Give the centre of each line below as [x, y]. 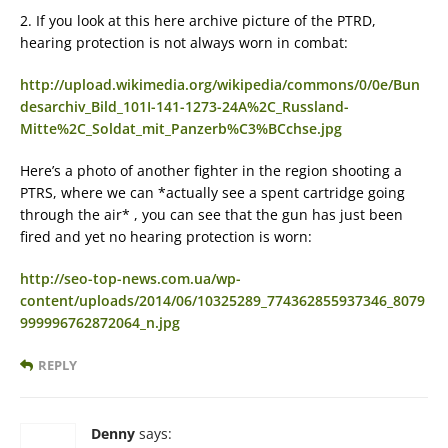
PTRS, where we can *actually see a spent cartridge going [212, 192]
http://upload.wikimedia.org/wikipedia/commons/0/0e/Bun [220, 84]
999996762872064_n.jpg [100, 322]
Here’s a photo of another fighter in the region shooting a [211, 170]
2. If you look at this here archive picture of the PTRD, [198, 20]
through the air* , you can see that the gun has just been [211, 214]
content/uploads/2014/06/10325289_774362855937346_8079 [222, 300]
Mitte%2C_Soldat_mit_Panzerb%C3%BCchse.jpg [181, 128]
